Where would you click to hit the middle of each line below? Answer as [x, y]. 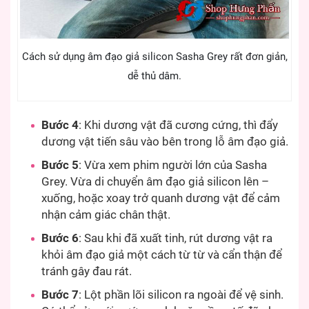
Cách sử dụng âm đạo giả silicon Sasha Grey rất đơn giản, [154, 57]
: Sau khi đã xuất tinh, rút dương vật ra [176, 238]
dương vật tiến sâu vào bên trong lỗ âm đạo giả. [165, 141]
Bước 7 [60, 295]
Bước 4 [60, 125]
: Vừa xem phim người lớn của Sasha [173, 165]
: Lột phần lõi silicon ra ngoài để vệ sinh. [181, 295]
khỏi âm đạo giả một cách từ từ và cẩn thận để [162, 255]
